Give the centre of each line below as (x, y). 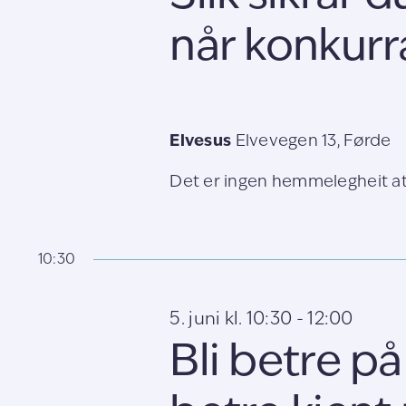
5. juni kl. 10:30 (231, 319)
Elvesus (203, 141)
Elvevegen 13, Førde (313, 141)
